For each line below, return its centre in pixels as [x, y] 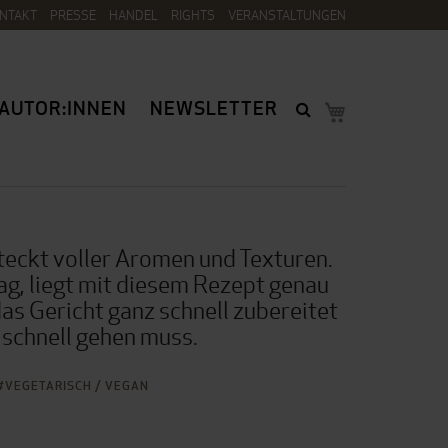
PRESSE [73, 15]
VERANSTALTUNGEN [287, 15]
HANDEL [133, 15]
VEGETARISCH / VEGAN [77, 385]
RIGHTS [193, 15]
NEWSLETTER [213, 108]
